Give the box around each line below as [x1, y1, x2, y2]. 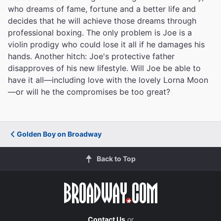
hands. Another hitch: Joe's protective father [8, 51, 175, 61]
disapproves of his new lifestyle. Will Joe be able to [8, 63, 201, 73]
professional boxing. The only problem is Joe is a [8, 28, 192, 37]
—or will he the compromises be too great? [8, 87, 170, 97]
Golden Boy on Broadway [17, 130, 102, 138]
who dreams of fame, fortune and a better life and [8, 4, 196, 14]
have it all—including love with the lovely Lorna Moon [8, 75, 208, 85]
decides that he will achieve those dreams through [8, 16, 196, 26]
